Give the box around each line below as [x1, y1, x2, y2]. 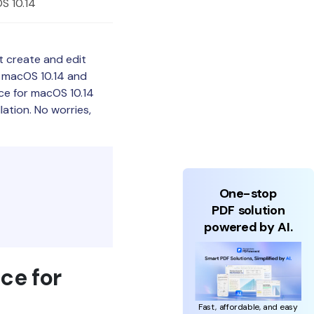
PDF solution [212, 202, 285, 219]
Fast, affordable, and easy [198, 301, 299, 313]
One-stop [219, 185, 278, 202]
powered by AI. [203, 219, 293, 235]
